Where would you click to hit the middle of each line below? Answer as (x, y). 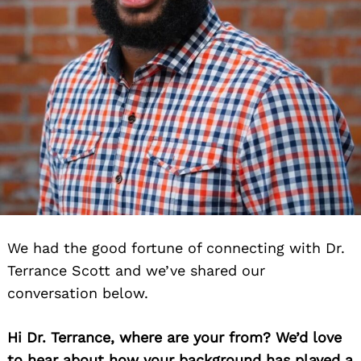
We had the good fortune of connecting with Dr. (176, 248)
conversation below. (78, 293)
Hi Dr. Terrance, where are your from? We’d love (174, 337)
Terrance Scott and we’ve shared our (136, 270)
